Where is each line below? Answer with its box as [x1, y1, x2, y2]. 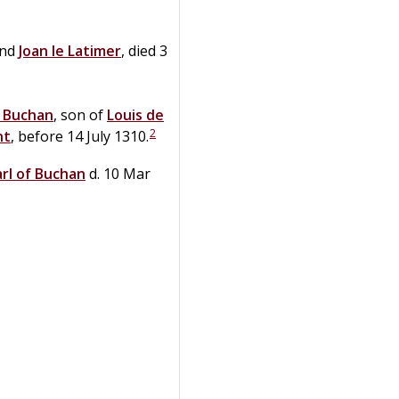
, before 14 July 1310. [11, 126, 149, 146]
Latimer [68, 40, 121, 61]
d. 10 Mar [85, 163, 151, 183]
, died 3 [121, 40, 167, 61]
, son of [53, 104, 107, 125]
